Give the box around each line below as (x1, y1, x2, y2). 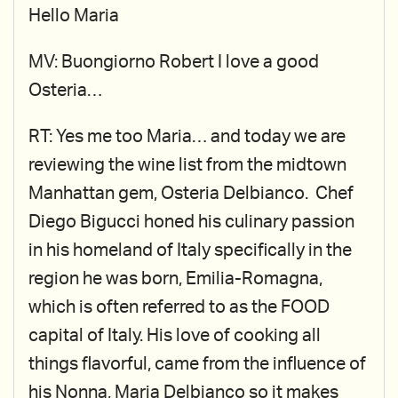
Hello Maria (28, 7, 119, 25)
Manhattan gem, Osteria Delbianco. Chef (28, 185, 354, 203)
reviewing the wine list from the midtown (28, 156, 346, 174)
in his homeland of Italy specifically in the (28, 242, 352, 259)
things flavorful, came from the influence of (28, 355, 366, 373)
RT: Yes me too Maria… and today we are (28, 128, 346, 146)
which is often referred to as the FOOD (28, 298, 330, 316)
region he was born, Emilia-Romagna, (28, 270, 322, 288)
